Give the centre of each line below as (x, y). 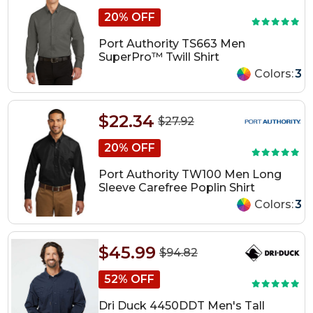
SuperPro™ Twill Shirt (159, 57)
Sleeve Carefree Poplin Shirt (176, 188)
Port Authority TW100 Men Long (190, 175)
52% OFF (129, 279)
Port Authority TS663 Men (172, 43)
